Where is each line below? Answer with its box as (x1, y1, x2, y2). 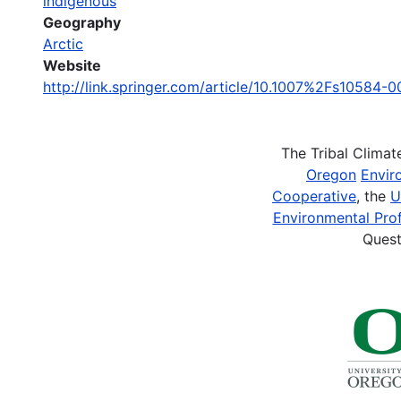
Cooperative (272, 186, 356, 205)
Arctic (43, 34, 83, 53)
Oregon (306, 165, 356, 183)
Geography (43, 13, 121, 31)
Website (43, 55, 101, 74)
